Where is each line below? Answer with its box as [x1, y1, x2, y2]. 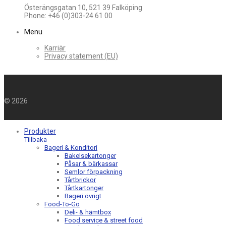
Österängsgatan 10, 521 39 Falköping [24, 4, 142, 12]
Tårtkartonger [65, 184, 103, 192]
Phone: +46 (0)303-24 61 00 [24, 12, 112, 20]
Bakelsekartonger [65, 152, 116, 160]
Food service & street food [65, 216, 143, 224]
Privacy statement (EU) [44, 52, 118, 61]
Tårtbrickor [65, 176, 96, 184]
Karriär [44, 44, 66, 52]
